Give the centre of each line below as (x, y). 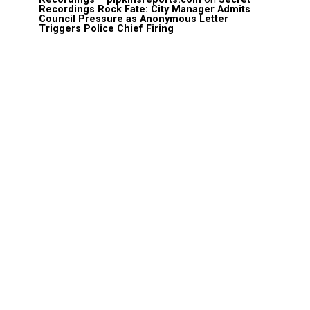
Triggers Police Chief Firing (106, 28)
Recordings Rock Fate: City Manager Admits (145, 9)
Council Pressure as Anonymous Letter (134, 19)
